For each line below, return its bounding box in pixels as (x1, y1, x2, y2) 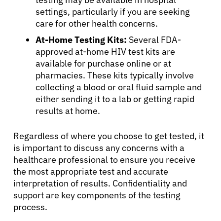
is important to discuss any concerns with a (13, 142, 184, 153)
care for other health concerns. (36, 17, 158, 29)
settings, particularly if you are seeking (36, 5, 190, 17)
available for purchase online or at (36, 57, 171, 69)
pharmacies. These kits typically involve (36, 69, 194, 81)
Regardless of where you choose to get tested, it (13, 130, 204, 142)
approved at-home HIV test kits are (36, 45, 175, 57)
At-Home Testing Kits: (36, 34, 127, 45)
